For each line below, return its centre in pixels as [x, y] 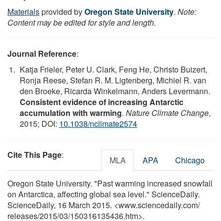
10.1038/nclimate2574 [98, 123]
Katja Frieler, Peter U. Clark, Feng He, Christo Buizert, [113, 69]
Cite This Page [35, 154]
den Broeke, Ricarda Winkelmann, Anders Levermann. [115, 91]
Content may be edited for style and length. [82, 22]
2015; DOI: [39, 123]
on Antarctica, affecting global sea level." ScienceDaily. [104, 194]
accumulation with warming [71, 112]
